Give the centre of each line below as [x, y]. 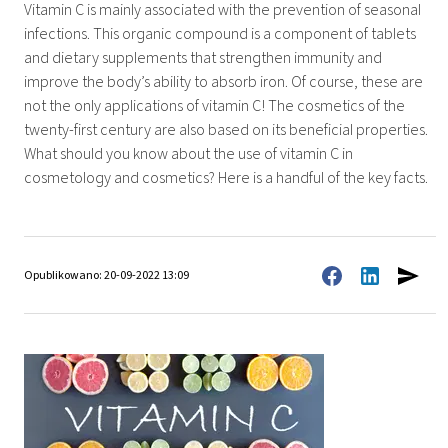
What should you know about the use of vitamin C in [188, 154]
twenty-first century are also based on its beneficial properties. [226, 130]
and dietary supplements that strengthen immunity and [203, 58]
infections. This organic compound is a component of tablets [220, 34]
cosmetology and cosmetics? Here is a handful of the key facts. [226, 178]
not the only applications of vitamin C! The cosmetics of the [214, 106]
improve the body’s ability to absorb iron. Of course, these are [223, 82]
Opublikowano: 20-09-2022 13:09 [106, 275]
